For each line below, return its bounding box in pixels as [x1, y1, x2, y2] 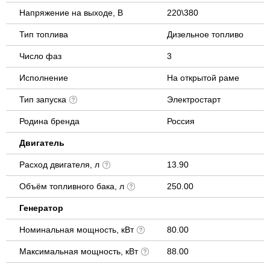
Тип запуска [19, 94, 69, 104]
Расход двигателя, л [19, 159, 102, 169]
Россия [167, 116, 195, 126]
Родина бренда [19, 116, 80, 126]
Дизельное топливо [167, 29, 243, 39]
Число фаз [19, 51, 61, 61]
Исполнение [19, 72, 68, 83]
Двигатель [19, 137, 64, 148]
